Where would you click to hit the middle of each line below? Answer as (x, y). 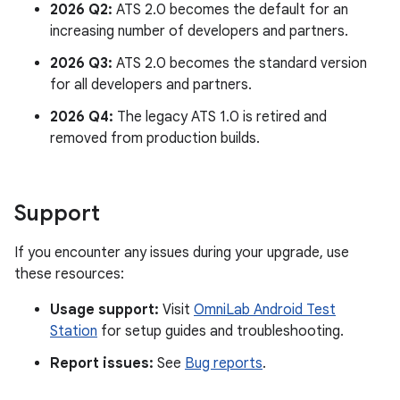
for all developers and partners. (151, 84)
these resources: (69, 274)
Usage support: (104, 309)
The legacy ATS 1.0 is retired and (220, 117)
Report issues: (102, 363)
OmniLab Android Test (265, 309)
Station (74, 331)
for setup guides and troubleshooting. (221, 331)
